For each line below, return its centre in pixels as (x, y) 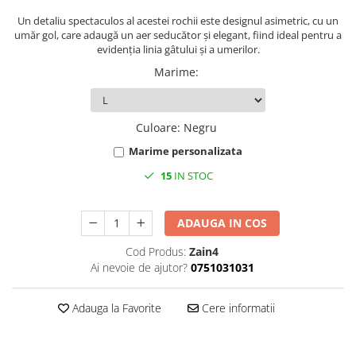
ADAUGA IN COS (222, 223)
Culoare (157, 128)
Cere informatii (236, 308)
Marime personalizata (186, 151)
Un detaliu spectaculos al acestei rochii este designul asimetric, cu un (178, 21)
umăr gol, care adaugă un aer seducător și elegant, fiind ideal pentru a (178, 35)
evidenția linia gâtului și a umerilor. (178, 49)
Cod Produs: (156, 252)
